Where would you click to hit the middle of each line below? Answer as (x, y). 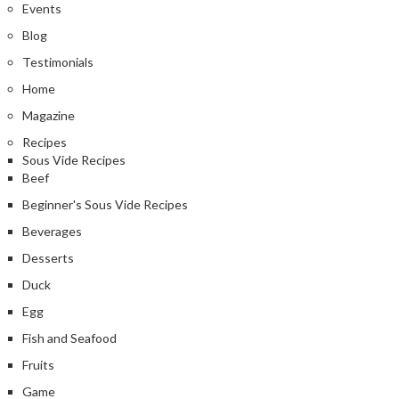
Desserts (48, 258)
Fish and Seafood (69, 338)
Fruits (38, 365)
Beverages (52, 232)
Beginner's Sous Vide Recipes (105, 205)
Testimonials (58, 62)
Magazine (49, 116)
